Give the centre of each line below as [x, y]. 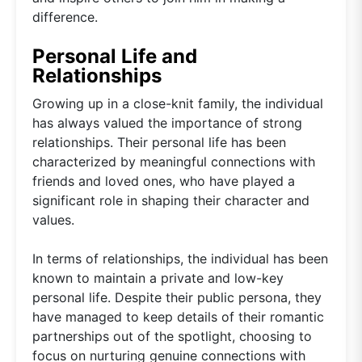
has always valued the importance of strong [167, 122]
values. [53, 219]
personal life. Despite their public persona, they [177, 297]
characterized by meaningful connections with [174, 161]
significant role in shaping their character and [171, 200]
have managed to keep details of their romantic [178, 316]
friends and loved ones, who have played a [164, 181]
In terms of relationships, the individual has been [180, 258]
